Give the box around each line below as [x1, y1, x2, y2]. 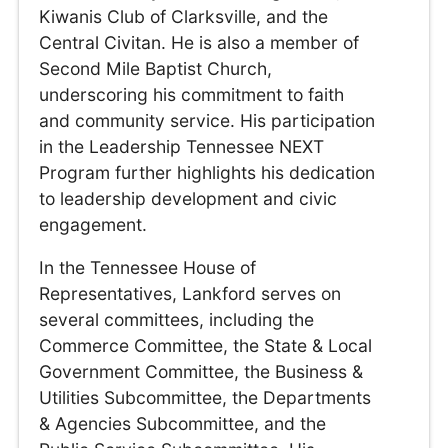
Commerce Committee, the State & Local [39, 334, 373, 356]
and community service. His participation [39, 109, 376, 131]
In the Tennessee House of [39, 256, 257, 278]
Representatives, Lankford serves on [39, 282, 342, 304]
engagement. [39, 213, 148, 235]
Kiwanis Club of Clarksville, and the [39, 5, 329, 27]
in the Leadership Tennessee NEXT [39, 135, 325, 157]
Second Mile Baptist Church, [39, 57, 273, 79]
